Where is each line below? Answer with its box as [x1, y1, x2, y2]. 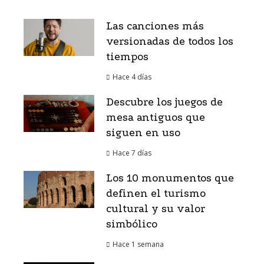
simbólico [106, 218, 157, 231]
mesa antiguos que [106, 111, 205, 124]
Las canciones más [106, 20, 204, 33]
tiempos [106, 51, 148, 64]
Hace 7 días [113, 148, 151, 159]
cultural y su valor [106, 203, 205, 216]
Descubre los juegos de [106, 96, 223, 109]
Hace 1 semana [113, 239, 164, 250]
